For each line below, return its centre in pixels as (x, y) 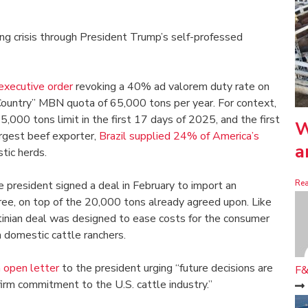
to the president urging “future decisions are (166, 268)
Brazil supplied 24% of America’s (179, 136)
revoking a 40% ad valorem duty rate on (171, 87)
